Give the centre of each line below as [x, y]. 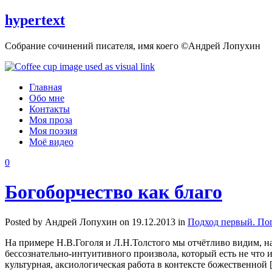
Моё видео [51, 141]
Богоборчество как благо [114, 192]
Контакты [49, 109]
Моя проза [51, 120]
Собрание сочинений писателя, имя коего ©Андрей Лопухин [133, 46]
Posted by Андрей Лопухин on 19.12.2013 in [96, 222]
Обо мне [47, 98]
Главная [46, 87]
